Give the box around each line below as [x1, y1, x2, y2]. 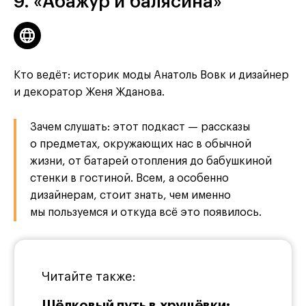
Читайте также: [42, 270, 136, 283]
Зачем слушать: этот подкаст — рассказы [30, 121, 250, 133]
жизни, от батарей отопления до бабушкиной [30, 155, 272, 167]
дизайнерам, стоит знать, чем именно [30, 189, 231, 201]
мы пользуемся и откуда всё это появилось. [30, 206, 262, 218]
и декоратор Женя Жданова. [14, 86, 165, 98]
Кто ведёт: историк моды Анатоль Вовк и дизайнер [14, 69, 289, 81]
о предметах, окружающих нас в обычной [30, 138, 251, 150]
